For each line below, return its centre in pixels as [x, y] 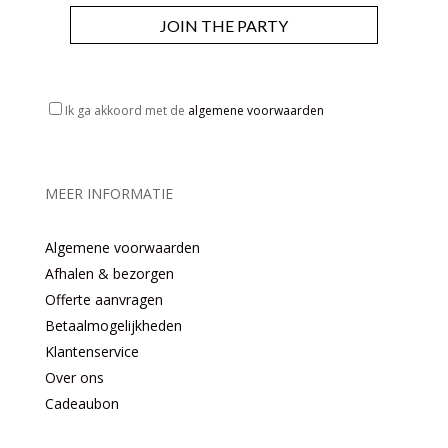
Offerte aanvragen [103, 300]
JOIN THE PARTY [223, 25]
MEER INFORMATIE [108, 194]
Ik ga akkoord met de [126, 111]
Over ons [74, 378]
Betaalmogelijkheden [113, 326]
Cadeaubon [81, 404]
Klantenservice [91, 352]
